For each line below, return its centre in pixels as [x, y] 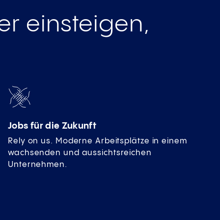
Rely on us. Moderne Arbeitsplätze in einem [97, 141]
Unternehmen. [38, 165]
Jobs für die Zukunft [52, 126]
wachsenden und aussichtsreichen [80, 153]
